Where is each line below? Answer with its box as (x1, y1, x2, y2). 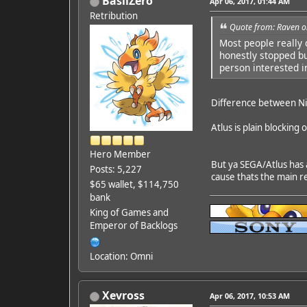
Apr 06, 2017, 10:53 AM (209, 291, 290, 302)
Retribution (89, 10, 138, 23)
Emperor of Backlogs (89, 219, 177, 232)
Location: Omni (89, 250, 153, 263)
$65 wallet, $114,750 (89, 178, 179, 191)
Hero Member (89, 148, 151, 161)
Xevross (101, 288, 145, 304)
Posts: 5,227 (89, 163, 142, 176)
